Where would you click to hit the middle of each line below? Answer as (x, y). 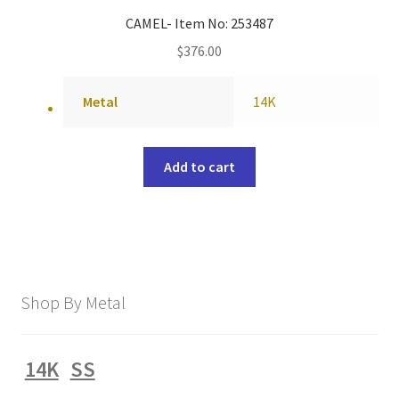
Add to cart (199, 167)
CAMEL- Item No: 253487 (199, 24)
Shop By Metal (73, 302)
